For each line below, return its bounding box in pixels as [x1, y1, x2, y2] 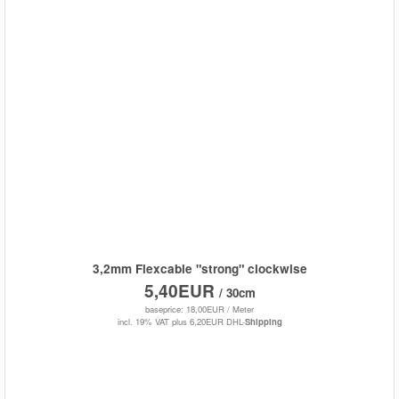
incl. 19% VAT [117, 314, 169, 328]
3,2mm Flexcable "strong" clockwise [92, 260, 307, 278]
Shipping [244, 314, 282, 328]
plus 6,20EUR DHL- [171, 314, 245, 328]
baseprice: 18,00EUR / [145, 303, 232, 316]
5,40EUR [143, 278, 219, 304]
